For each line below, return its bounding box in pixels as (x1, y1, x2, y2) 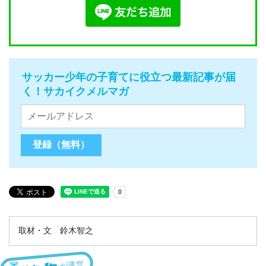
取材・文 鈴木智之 (18, 225, 93, 235)
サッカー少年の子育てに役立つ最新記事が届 (22, 71, 236, 83)
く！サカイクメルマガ (22, 85, 129, 97)
